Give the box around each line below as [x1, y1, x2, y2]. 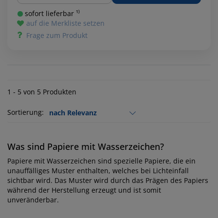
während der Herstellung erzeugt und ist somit [7, 185, 161, 195]
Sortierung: [7, 108, 44, 117]
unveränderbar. [7, 195, 59, 205]
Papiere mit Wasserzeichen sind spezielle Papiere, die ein [7, 156, 196, 166]
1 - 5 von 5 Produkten [7, 87, 76, 97]
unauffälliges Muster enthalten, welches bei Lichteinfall [7, 166, 189, 176]
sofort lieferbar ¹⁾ [23, 9, 80, 18]
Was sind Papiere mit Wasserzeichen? [7, 141, 164, 153]
